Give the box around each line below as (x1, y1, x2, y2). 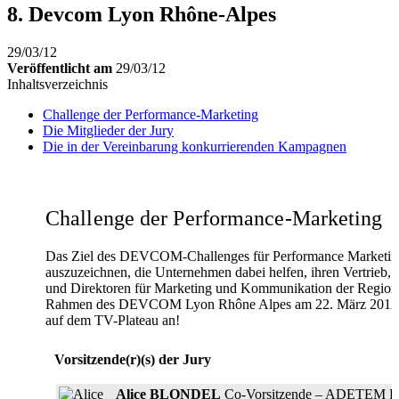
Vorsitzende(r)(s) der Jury (54, 351, 211, 367)
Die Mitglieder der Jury (43, 122, 174, 138)
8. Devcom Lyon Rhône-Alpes (7, 2, 276, 26)
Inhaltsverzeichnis (7, 76, 108, 92)
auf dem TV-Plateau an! (45, 312, 180, 328)
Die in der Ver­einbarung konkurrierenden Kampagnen (43, 138, 346, 154)
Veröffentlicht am (7, 60, 112, 76)
